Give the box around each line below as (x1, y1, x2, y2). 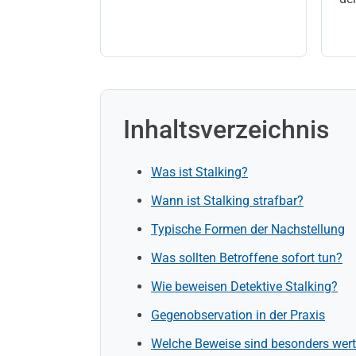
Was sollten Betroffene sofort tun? (151, 250, 342, 265)
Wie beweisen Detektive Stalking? (151, 279, 338, 294)
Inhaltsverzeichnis (123, 114, 329, 145)
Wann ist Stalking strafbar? (151, 193, 304, 208)
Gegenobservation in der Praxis (151, 308, 325, 323)
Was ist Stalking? (151, 164, 248, 180)
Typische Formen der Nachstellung (151, 222, 345, 237)
